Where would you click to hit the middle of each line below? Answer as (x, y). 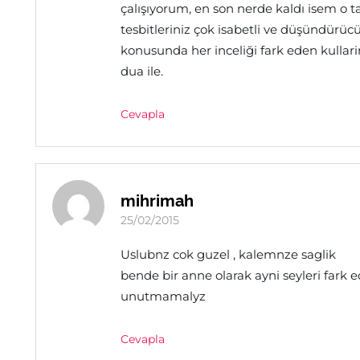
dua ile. (142, 71)
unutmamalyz (163, 296)
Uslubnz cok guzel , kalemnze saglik (228, 254)
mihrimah (157, 201)
